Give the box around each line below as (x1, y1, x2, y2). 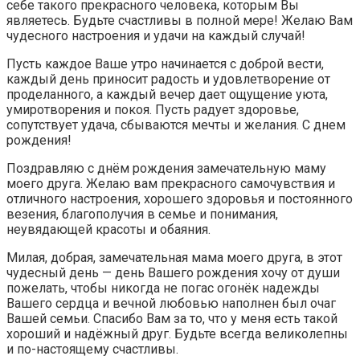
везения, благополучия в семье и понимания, (6, 207, 278, 223)
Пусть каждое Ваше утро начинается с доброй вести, (6, 56, 324, 72)
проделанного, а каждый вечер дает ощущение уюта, (6, 87, 328, 103)
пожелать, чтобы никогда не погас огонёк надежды (6, 280, 320, 297)
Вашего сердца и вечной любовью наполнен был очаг (6, 296, 336, 312)
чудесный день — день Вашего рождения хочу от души (6, 265, 340, 281)
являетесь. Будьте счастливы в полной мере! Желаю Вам (6, 13, 353, 29)
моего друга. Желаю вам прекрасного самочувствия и (6, 176, 335, 192)
